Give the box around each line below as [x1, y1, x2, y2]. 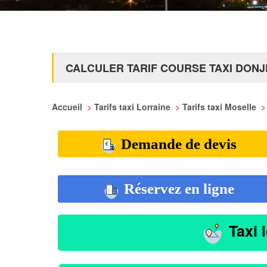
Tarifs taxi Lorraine [94, 101, 173, 113]
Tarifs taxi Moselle [182, 101, 259, 113]
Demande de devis [117, 136, 237, 152]
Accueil [52, 101, 85, 113]
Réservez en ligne [120, 181, 234, 197]
